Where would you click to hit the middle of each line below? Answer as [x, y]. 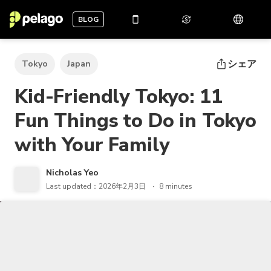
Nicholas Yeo [72, 173]
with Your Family [92, 145]
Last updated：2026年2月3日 [96, 186]
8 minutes [176, 186]
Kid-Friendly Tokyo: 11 [119, 96]
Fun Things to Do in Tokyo [135, 121]
